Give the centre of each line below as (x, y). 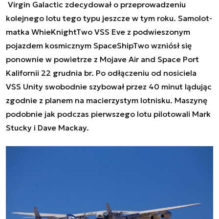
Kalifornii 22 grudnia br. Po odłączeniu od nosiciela (101, 73)
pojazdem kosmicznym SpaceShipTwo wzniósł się (99, 46)
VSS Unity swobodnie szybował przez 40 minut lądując (109, 87)
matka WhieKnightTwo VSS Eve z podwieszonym (98, 32)
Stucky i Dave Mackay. (48, 128)
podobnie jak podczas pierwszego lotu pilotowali (99, 114)
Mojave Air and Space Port (149, 59)
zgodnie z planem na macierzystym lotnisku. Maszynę (107, 100)
